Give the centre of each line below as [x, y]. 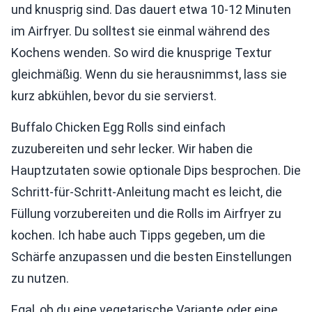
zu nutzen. [40, 279]
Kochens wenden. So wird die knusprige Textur [141, 53]
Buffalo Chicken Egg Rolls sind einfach [118, 127]
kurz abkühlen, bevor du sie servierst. [114, 96]
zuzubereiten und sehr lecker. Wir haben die [132, 149]
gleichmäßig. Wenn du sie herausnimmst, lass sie [149, 75]
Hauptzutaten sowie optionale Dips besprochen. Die [156, 171]
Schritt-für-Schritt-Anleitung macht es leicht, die [147, 192]
